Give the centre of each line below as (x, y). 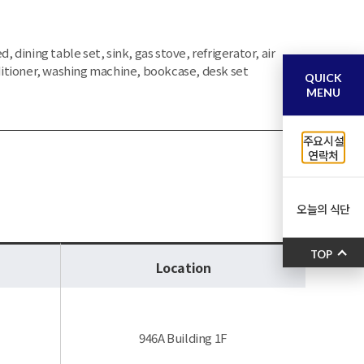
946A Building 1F (183, 337)
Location (183, 267)
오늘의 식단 (323, 208)
